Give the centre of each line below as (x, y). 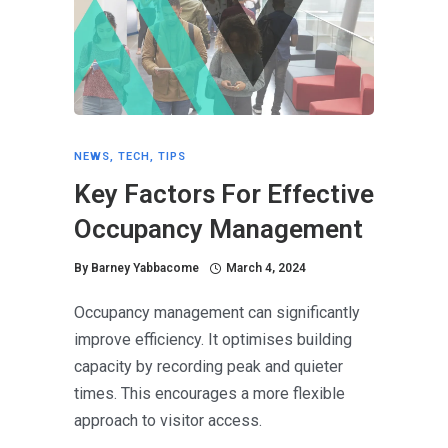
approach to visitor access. (168, 421)
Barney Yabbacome (145, 268)
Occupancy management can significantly (217, 313)
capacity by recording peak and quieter (208, 367)
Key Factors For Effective (224, 194)
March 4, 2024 (266, 268)
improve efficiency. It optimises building (213, 340)
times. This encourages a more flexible (209, 394)
